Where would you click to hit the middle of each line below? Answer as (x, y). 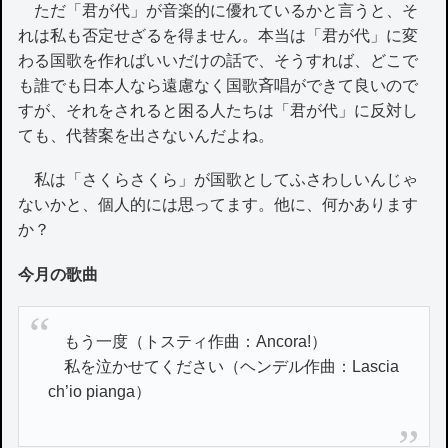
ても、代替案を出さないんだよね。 (146, 136)
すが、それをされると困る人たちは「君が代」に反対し (218, 111)
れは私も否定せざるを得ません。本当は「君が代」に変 (218, 36)
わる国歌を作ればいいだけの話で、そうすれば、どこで (218, 61)
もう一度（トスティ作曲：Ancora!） (188, 342)
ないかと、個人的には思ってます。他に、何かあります (218, 205)
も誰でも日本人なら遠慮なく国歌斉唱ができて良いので (218, 86)
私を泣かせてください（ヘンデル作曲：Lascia (224, 367)
